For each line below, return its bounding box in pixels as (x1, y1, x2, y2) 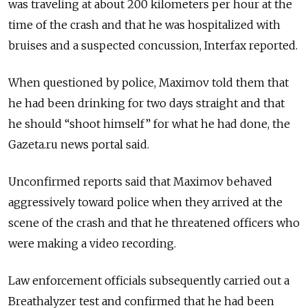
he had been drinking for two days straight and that (8, 96, 285, 110)
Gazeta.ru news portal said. (8, 137, 149, 151)
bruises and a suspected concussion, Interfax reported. (8, 38, 298, 52)
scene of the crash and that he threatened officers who (8, 215, 300, 230)
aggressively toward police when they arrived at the (8, 195, 283, 209)
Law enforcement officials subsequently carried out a (8, 273, 289, 287)
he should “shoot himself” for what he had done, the (8, 116, 290, 131)
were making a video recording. (8, 236, 176, 250)
